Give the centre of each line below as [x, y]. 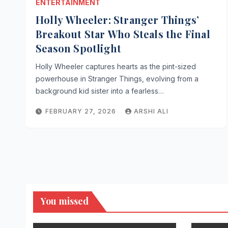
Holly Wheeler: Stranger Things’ [118, 20]
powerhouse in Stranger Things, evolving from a [117, 79]
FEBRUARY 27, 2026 [82, 111]
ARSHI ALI [151, 111]
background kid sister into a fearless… [100, 91]
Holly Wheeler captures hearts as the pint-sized [116, 66]
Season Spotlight [79, 48]
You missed [65, 201]
